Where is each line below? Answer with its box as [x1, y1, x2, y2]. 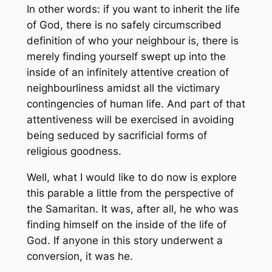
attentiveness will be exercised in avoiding [26, 113, 234, 126]
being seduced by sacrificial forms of [26, 129, 207, 141]
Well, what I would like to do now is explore [26, 171, 237, 183]
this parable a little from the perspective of [26, 186, 234, 199]
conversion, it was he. [26, 250, 133, 262]
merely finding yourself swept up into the [26, 50, 226, 63]
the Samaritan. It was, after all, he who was [26, 202, 239, 215]
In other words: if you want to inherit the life [26, 2, 240, 15]
